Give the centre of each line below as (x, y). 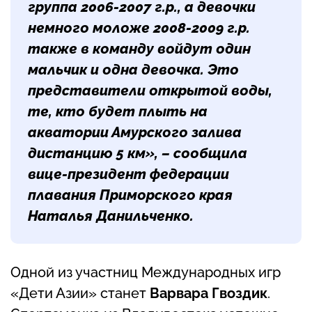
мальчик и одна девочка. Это (133, 70)
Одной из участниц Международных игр (146, 273)
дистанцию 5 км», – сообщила (138, 154)
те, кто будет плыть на (118, 112)
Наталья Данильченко (109, 216)
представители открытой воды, (150, 91)
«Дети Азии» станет (80, 294)
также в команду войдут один (139, 49)
